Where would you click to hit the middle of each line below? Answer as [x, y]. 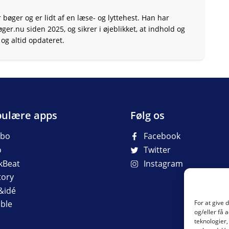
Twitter [157, 150]
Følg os [147, 115]
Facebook [162, 136]
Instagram [163, 163]
